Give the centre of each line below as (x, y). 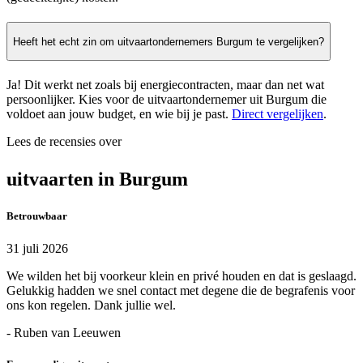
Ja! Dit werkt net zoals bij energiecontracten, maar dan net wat (165, 85)
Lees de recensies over (64, 142)
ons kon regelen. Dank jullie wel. (91, 305)
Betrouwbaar (37, 216)
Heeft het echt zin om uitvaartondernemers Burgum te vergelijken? (169, 41)
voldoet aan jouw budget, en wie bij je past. (119, 114)
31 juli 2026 (37, 248)
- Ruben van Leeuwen (64, 332)
